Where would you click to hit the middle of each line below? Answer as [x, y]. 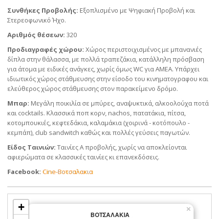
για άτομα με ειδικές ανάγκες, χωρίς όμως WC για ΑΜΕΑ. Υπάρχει [103, 69]
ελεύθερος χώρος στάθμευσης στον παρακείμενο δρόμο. [93, 89]
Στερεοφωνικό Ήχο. [37, 20]
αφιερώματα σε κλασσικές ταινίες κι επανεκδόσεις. [83, 157]
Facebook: [25, 172]
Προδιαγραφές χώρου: [46, 50]
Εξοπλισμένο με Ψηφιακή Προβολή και [137, 11]
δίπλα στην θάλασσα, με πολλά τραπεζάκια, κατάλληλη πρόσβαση [106, 59]
